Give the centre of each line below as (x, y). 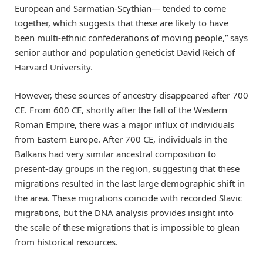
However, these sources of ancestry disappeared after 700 (131, 95)
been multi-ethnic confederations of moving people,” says (131, 38)
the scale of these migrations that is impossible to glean (127, 227)
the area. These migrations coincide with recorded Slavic (128, 198)
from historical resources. (66, 242)
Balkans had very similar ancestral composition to (115, 154)
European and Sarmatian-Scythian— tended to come (120, 9)
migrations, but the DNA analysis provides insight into (124, 213)
